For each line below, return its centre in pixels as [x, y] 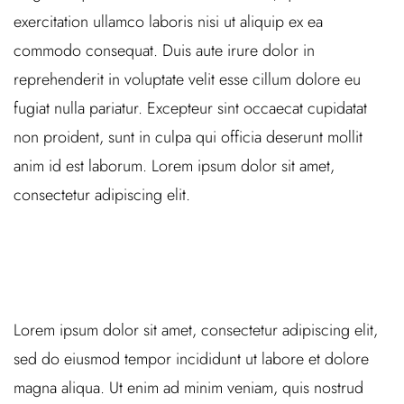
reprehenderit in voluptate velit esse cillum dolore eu [187, 79]
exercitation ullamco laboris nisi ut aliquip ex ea [168, 22]
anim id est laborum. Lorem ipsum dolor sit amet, [174, 166]
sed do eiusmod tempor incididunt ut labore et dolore [191, 359]
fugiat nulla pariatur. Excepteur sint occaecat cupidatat [190, 108]
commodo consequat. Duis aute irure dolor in [164, 50]
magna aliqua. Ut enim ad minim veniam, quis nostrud [188, 388]
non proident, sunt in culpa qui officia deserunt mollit [188, 137]
